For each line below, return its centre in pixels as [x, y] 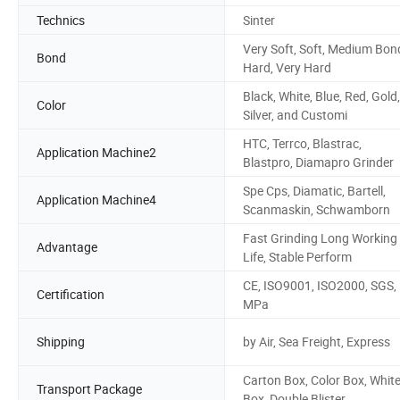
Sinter [259, 20]
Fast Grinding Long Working [320, 237]
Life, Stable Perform [297, 256]
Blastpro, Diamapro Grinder [318, 162]
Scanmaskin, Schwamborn [317, 209]
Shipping [61, 342]
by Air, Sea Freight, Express [317, 342]
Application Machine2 [96, 153]
